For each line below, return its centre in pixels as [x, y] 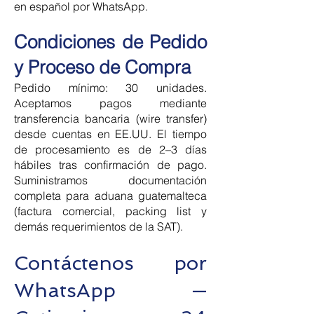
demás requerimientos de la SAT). [98, 226]
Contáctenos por [110, 263]
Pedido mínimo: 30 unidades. [110, 88]
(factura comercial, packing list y [110, 211]
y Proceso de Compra [102, 67]
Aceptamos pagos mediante [110, 103]
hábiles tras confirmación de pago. [110, 165]
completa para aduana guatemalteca [110, 196]
